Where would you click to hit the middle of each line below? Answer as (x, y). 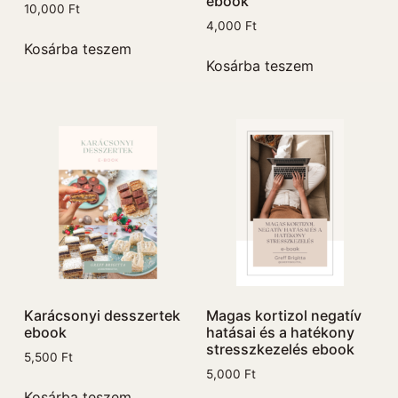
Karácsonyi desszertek (103, 316)
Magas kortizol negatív (283, 316)
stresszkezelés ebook (280, 350)
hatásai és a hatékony (280, 333)
